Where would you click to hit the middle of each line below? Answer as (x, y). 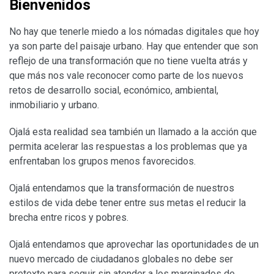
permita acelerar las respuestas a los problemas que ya (128, 146)
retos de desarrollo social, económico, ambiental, (114, 90)
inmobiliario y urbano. (54, 105)
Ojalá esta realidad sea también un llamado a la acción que (133, 131)
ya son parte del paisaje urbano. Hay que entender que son (134, 46)
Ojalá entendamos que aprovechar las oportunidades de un (134, 244)
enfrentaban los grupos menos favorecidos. (102, 161)
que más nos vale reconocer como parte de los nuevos (126, 75)
